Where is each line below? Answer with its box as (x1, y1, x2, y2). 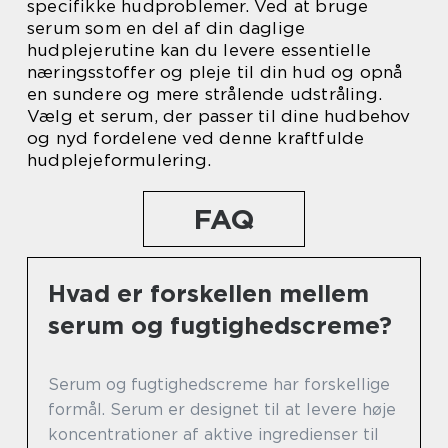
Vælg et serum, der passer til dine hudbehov (27, 106, 411, 127)
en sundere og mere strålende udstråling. (27, 84, 383, 105)
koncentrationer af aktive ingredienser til (48, 425, 379, 445)
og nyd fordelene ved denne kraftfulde (27, 128, 365, 149)
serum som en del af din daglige (27, 18, 306, 39)
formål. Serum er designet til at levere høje (48, 400, 396, 420)
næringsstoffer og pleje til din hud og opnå (27, 62, 403, 83)
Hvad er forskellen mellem (48, 279, 369, 309)
